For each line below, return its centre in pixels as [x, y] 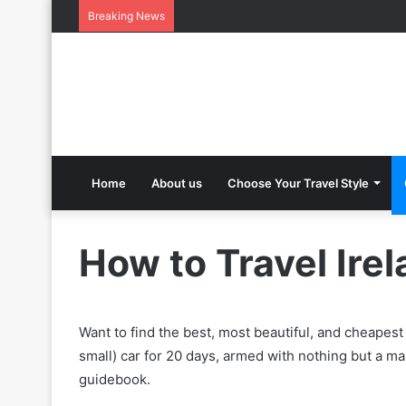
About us [177, 183]
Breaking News [126, 16]
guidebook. [115, 379]
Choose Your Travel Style [298, 183]
